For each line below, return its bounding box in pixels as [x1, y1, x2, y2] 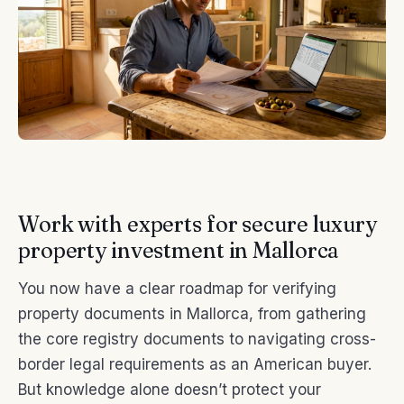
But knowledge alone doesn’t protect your [18, 380, 321, 399]
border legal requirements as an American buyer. [18, 354, 372, 373]
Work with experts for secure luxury [18, 211, 377, 238]
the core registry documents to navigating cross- [18, 329, 376, 348]
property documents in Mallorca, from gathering [18, 304, 366, 323]
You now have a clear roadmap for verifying [18, 279, 336, 298]
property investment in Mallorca [18, 237, 339, 264]
